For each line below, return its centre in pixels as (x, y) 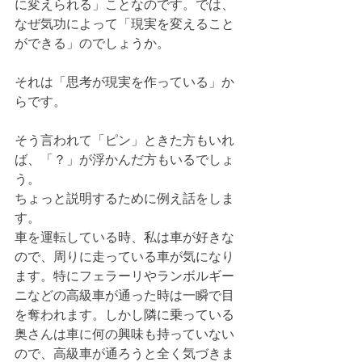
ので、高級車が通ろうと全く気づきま (124, 354)
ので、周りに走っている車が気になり (124, 257)
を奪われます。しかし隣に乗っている (124, 315)
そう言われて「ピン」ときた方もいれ (124, 140)
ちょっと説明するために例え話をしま (124, 198)
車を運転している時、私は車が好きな (124, 237)
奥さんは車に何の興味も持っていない (124, 334)
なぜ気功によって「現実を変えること (124, 24)
